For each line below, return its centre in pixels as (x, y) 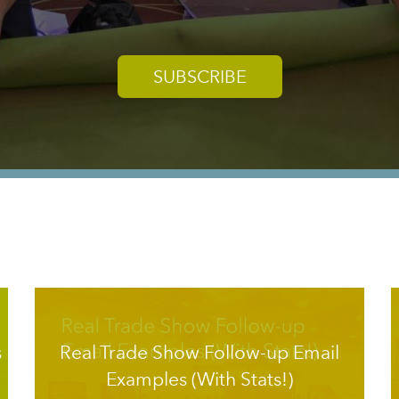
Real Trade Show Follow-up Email (199, 352)
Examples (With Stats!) (199, 379)
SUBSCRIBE (199, 77)
